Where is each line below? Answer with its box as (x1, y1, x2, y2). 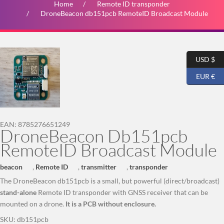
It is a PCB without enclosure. (65, 199, 156, 208)
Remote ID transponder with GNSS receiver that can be (36, 188, 208, 196)
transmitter (81, 162, 116, 171)
